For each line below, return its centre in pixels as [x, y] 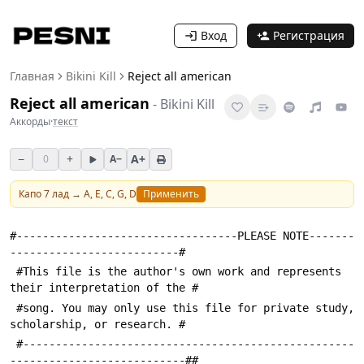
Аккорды [30, 121]
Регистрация [309, 35]
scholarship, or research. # [97, 324]
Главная [32, 76]
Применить [171, 194]
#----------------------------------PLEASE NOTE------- [182, 236]
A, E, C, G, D [110, 194]
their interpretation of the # [104, 288]
